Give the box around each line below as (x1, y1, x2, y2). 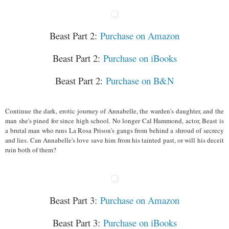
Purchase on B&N (106, 74, 174, 87)
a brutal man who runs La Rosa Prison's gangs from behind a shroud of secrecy (5, 125, 224, 135)
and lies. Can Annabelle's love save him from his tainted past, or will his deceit (5, 135, 224, 145)
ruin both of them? (5, 145, 56, 154)
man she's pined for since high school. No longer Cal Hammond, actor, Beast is (5, 116, 224, 125)
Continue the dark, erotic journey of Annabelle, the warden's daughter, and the (5, 106, 224, 116)
